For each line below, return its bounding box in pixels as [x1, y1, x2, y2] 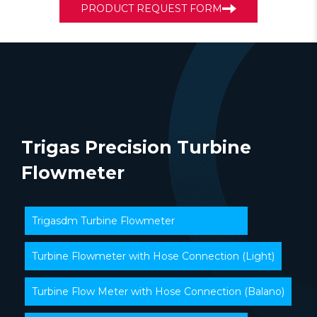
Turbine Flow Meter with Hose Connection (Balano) [32, 285, 284, 299]
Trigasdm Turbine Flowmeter [32, 214, 175, 228]
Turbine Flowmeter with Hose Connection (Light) [32, 250, 275, 263]
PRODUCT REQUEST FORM [81, 2, 222, 16]
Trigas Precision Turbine [21, 137, 251, 158]
